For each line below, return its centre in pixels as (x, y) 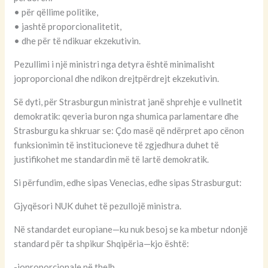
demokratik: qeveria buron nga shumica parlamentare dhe (127, 116)
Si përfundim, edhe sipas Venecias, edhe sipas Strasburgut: (128, 183)
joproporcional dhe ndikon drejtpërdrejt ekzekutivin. (117, 79)
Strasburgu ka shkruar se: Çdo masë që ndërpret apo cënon (129, 131)
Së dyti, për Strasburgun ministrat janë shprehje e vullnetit (128, 102)
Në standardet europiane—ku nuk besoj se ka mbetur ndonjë (131, 229)
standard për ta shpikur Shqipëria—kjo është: (102, 244)
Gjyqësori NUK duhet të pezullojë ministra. (98, 206)
